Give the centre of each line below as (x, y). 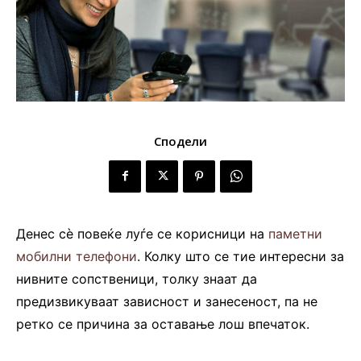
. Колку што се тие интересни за (241, 256)
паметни (295, 233)
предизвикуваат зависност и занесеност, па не (167, 301)
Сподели (180, 141)
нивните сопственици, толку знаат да (137, 278)
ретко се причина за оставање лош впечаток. (163, 324)
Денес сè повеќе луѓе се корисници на (142, 233)
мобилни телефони (77, 256)
